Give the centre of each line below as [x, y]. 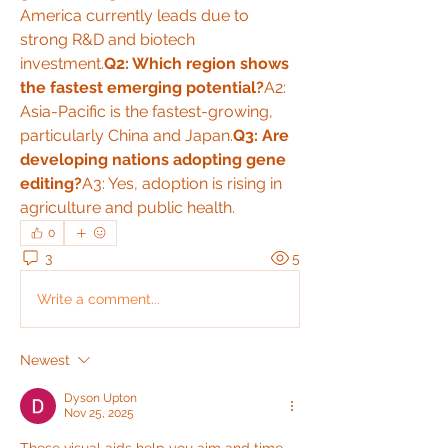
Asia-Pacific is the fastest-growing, [146, 111]
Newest [45, 360]
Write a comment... [98, 298]
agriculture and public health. [127, 207]
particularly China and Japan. [126, 135]
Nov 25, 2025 [99, 413]
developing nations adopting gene [153, 159]
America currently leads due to [134, 15]
